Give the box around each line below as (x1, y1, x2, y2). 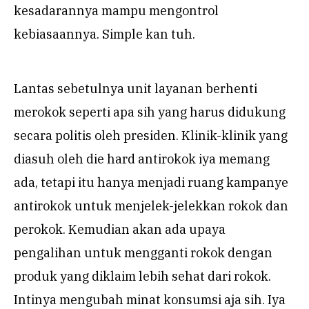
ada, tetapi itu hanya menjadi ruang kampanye (14, 175, 288, 191)
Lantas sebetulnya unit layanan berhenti (14, 81, 257, 97)
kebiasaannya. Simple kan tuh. (14, 26, 195, 43)
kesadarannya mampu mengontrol (14, 3, 219, 19)
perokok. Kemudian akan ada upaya (14, 221, 226, 238)
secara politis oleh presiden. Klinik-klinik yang (14, 128, 288, 144)
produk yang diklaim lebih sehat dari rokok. (14, 268, 271, 285)
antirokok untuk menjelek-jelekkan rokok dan (14, 198, 288, 215)
